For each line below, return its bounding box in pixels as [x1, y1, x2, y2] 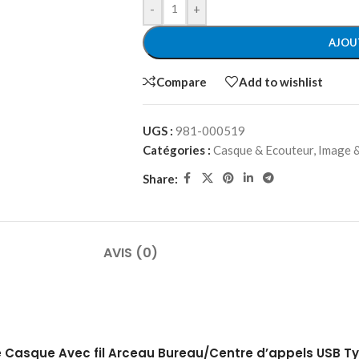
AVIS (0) [103, 244, 158, 262]
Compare [155, 74, 207, 89]
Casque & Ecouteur [212, 143, 313, 157]
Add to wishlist [238, 74, 323, 89]
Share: [142, 171, 178, 186]
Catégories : [142, 143, 211, 157]
